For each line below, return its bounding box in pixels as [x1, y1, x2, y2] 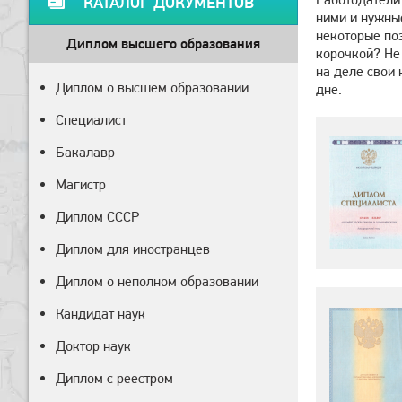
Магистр [56, 176, 106, 193]
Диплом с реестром [56, 370, 173, 387]
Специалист [56, 111, 127, 128]
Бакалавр [56, 144, 115, 161]
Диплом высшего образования [66, 35, 260, 52]
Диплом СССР [56, 208, 139, 225]
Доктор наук [56, 337, 131, 354]
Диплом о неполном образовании [56, 273, 258, 290]
